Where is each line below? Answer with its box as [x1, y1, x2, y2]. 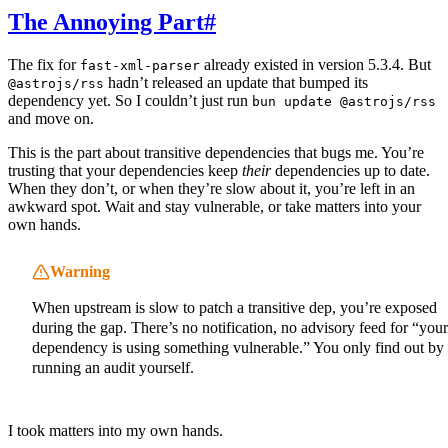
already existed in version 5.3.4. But [200, 55, 431, 73]
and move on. [8, 109, 94, 127]
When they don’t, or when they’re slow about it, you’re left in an [8, 179, 415, 197]
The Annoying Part [8, 8, 204, 35]
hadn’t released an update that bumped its [104, 73, 368, 91]
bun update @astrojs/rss [252, 93, 436, 109]
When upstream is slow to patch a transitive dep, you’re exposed [32, 298, 437, 316]
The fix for [8, 55, 80, 73]
